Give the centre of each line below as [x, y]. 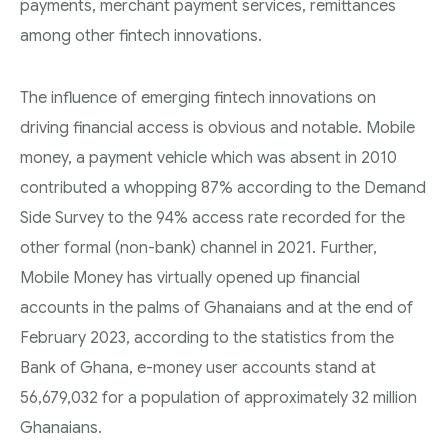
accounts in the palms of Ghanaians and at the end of [216, 308]
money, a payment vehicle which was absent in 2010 [208, 158]
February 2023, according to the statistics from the [207, 338]
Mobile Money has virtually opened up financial [190, 278]
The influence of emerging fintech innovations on [198, 98]
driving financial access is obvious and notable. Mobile [217, 128]
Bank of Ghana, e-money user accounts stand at [198, 368]
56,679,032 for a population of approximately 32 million [218, 398]
